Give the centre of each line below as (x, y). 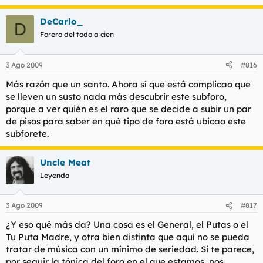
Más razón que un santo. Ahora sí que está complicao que (128, 84)
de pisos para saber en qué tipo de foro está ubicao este (126, 121)
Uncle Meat (65, 162)
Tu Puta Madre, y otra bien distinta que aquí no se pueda (128, 237)
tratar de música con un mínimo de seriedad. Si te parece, (130, 249)
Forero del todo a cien (77, 34)
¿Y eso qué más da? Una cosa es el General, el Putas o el (127, 225)
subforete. (27, 133)
